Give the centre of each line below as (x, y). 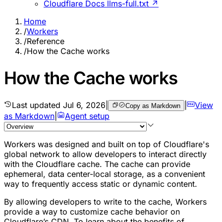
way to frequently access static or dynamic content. (101, 184)
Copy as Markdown (153, 106)
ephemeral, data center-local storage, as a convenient (105, 174)
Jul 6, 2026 (84, 105)
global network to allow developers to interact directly (105, 154)
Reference (46, 41)
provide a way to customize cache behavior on (92, 211)
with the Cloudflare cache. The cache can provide (97, 164)
